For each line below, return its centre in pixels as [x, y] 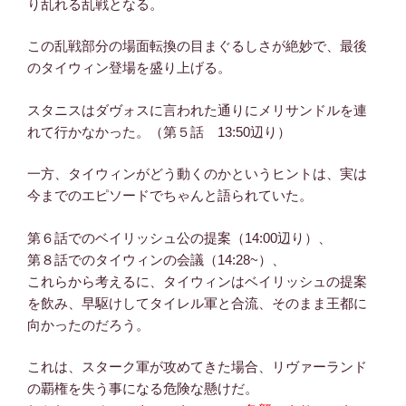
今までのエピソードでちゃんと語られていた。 [170, 196]
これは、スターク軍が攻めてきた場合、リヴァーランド [197, 367]
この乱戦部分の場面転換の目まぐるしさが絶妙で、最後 [197, 46]
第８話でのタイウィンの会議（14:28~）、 [156, 259]
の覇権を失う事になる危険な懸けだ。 [143, 389]
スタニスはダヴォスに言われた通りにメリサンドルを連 [197, 110]
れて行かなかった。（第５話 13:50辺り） [159, 131]
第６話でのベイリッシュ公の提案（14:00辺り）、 [179, 237]
